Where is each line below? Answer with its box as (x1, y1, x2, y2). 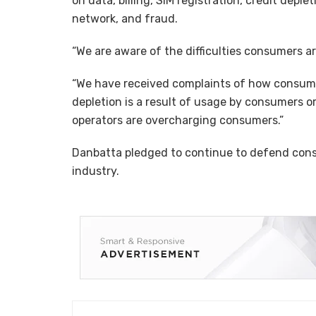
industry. (72, 164, 119, 178)
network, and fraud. (72, 12, 178, 26)
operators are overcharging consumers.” (72, 114, 284, 128)
